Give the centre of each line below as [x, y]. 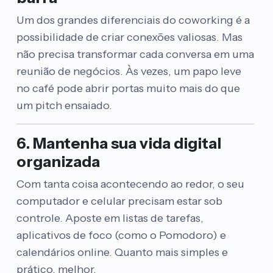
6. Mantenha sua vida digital [119, 143]
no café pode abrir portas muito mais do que [128, 88]
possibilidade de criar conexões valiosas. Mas [129, 37]
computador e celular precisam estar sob [119, 201]
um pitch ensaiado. [64, 105]
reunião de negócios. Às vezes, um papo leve [129, 71]
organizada [58, 161]
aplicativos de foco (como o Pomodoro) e [121, 235]
